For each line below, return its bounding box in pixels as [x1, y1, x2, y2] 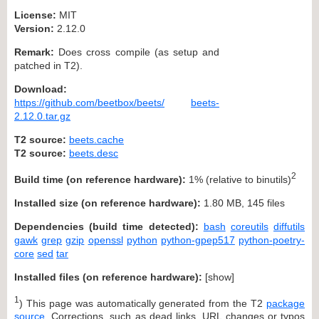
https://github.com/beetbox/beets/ [14, 96, 164, 108]
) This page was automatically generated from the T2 [19, 297, 266, 309]
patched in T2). [14, 59, 83, 71]
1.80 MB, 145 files [201, 197, 285, 209]
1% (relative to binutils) [186, 173, 291, 185]
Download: [14, 83, 67, 95]
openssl [88, 234, 123, 246]
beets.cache [69, 133, 124, 145]
